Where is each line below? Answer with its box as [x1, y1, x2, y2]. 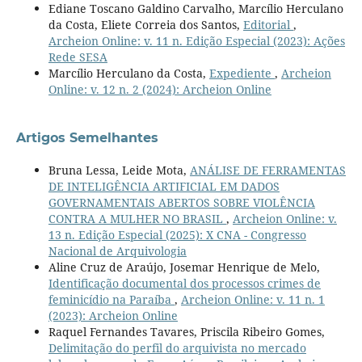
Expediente [208, 65, 275, 81]
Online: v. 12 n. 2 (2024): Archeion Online [48, 81, 271, 97]
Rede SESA [48, 48, 107, 65]
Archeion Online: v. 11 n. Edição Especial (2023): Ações [48, 32, 345, 48]
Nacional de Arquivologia [48, 242, 187, 259]
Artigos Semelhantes [15, 129, 158, 145]
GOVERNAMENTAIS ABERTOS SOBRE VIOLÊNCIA [48, 194, 315, 210]
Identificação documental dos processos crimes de [48, 275, 321, 291]
